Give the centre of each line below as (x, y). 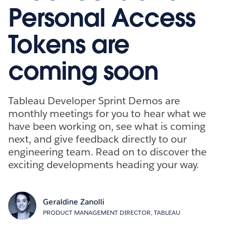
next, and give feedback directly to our (97, 139)
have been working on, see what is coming (107, 126)
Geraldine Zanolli (73, 201)
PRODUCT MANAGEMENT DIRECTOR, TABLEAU (111, 212)
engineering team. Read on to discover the (107, 152)
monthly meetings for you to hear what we (107, 113)
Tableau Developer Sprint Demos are (94, 100)
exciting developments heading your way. (104, 164)
